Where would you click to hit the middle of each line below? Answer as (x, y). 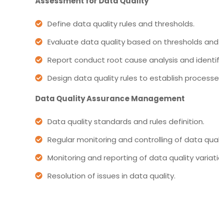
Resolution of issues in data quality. (111, 175)
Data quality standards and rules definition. (126, 121)
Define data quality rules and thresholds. (121, 23)
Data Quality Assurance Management (110, 98)
